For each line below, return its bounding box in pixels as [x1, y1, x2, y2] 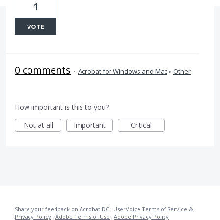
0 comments [15, 63, 71, 77]
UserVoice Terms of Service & [113, 205, 193, 213]
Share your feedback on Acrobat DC [15, 205, 109, 213]
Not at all [23, 120, 53, 130]
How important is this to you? [15, 102, 109, 111]
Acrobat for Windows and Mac [78, 67, 167, 76]
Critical [131, 120, 152, 130]
